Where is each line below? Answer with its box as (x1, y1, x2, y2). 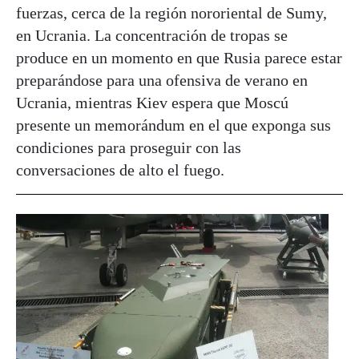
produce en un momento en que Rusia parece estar (16, 48, 342, 67)
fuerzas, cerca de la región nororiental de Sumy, (16, 3, 327, 22)
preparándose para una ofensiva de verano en (16, 71, 308, 89)
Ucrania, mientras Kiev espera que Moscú (16, 93, 288, 111)
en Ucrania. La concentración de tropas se (16, 26, 288, 44)
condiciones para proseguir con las (16, 138, 241, 156)
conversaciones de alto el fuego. (16, 160, 224, 179)
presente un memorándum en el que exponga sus (16, 115, 331, 134)
